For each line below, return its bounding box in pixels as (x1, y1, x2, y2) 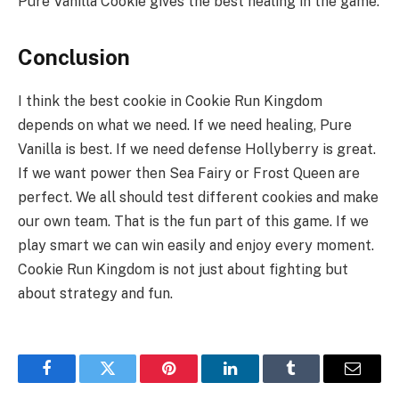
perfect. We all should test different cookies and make (18, 189, 379, 207)
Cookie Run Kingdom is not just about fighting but (18, 261, 348, 279)
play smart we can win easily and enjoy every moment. (18, 237, 374, 255)
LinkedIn (228, 373, 288, 390)
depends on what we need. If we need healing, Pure (18, 117, 352, 134)
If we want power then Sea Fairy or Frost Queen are (18, 165, 360, 183)
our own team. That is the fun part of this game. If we (18, 213, 369, 231)
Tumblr (289, 373, 338, 390)
